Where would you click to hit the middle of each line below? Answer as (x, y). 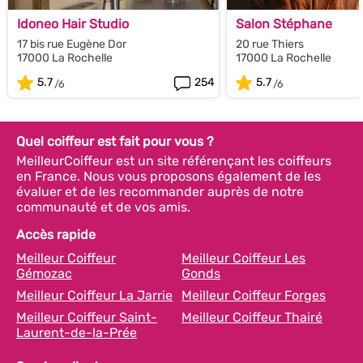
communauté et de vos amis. (103, 207)
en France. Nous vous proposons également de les (169, 176)
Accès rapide (56, 234)
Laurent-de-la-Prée (77, 332)
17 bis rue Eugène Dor (72, 44)
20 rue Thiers (270, 44)
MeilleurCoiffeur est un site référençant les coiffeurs (174, 160)
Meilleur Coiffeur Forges (254, 295)
